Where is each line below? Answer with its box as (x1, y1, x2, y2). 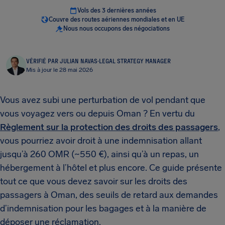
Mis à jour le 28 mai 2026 (26, 66, 93, 73)
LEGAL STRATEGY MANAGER (99, 57, 171, 64)
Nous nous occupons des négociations (63, 25, 170, 32)
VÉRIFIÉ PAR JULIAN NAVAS (26, 57, 97, 64)
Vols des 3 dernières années (77, 7, 156, 14)
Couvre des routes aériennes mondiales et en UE (49, 16, 184, 23)
